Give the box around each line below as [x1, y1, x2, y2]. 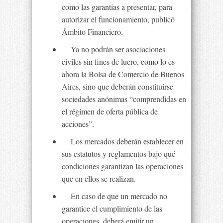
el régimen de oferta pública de [62, 106, 158, 116]
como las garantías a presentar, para [62, 1, 172, 12]
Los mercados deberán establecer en [62, 136, 184, 146]
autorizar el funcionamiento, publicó [62, 14, 175, 24]
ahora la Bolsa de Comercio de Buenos [62, 69, 184, 79]
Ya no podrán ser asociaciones [62, 44, 165, 54]
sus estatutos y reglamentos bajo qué [62, 148, 175, 159]
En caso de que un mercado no [62, 191, 167, 201]
